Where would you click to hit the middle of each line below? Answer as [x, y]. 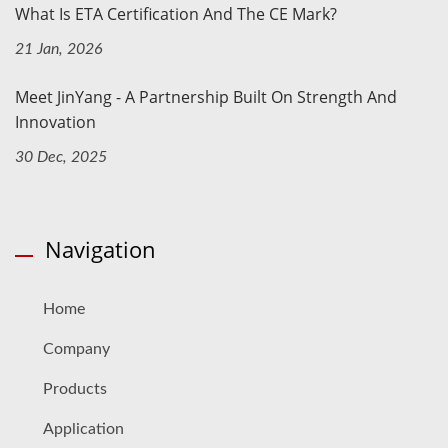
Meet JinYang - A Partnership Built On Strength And [206, 96]
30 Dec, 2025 [61, 156]
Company [76, 348]
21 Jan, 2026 [59, 48]
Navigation [100, 248]
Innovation [55, 121]
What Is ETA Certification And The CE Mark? [176, 13]
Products [75, 388]
